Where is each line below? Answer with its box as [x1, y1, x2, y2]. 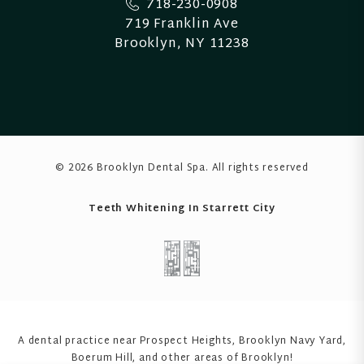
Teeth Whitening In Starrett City [89, 199, 275, 218]
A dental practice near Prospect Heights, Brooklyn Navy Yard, [18, 331, 346, 350]
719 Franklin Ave [125, 12, 239, 37]
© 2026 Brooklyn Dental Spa [55, 158, 206, 177]
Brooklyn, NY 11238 [115, 32, 249, 56]
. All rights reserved [206, 158, 309, 177]
